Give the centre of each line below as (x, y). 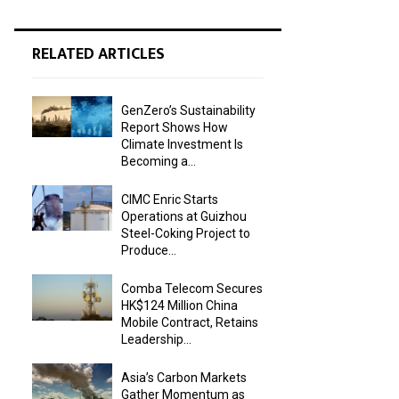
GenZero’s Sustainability (188, 110)
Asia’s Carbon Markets (184, 377)
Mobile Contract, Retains (190, 322)
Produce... (149, 250)
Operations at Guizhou (184, 216)
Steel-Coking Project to (186, 233)
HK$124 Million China (179, 305)
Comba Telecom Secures (192, 288)
